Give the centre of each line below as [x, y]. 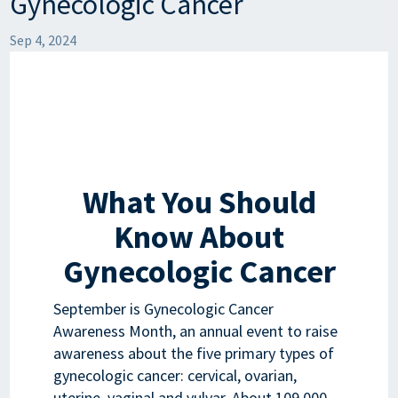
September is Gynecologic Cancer [163, 309]
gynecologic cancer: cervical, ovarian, [175, 375]
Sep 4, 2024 [44, 40]
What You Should [199, 202]
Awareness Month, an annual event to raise [195, 331]
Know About [199, 237]
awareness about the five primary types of [193, 353]
